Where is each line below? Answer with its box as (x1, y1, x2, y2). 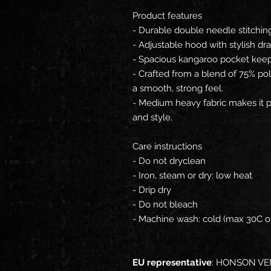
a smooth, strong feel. (132, 83, 223, 94)
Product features (132, 10, 202, 21)
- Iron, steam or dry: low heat (132, 170, 252, 181)
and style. (132, 112, 172, 123)
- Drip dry (132, 184, 171, 195)
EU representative (132, 257, 212, 268)
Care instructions (132, 141, 202, 152)
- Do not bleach (132, 199, 198, 210)
